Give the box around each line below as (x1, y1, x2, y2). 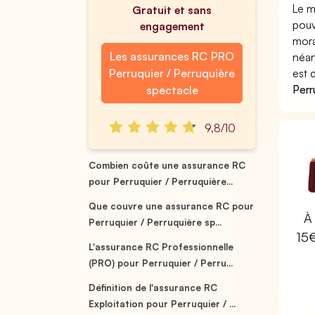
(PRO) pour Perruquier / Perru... (89, 257, 233, 269)
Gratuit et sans (131, 3, 212, 17)
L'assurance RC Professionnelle (89, 241, 234, 252)
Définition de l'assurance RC (89, 282, 218, 293)
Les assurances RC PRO (110, 49, 234, 63)
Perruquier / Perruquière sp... (89, 217, 222, 228)
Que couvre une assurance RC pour (89, 200, 255, 212)
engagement (139, 19, 205, 33)
